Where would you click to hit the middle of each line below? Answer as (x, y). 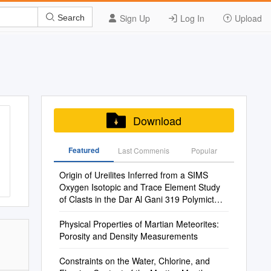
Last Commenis (144, 150)
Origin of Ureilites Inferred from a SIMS (133, 175)
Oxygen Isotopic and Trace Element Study (139, 187)
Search (70, 17)
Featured (83, 150)
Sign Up (134, 18)
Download (157, 120)
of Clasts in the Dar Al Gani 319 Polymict (136, 199)
